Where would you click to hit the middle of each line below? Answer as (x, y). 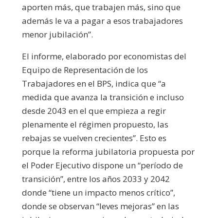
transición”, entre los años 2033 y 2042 (96, 179)
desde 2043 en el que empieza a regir (94, 110)
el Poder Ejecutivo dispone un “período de (102, 165)
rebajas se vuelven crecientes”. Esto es (94, 138)
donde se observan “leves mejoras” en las (100, 206)
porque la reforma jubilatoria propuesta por (108, 151)
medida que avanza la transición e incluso (103, 97)
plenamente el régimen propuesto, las (95, 124)
